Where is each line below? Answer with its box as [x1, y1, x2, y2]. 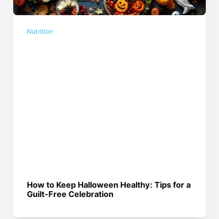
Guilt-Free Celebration [27, 189, 114, 199]
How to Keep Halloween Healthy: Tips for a [27, 180, 191, 190]
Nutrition [27, 28, 54, 36]
